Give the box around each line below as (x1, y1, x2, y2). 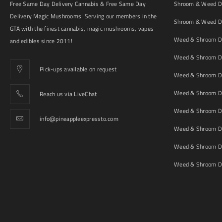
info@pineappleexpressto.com (40, 113, 118, 123)
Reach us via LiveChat (40, 89, 97, 99)
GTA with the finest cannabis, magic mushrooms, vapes (10, 23, 154, 33)
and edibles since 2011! (10, 36, 72, 46)
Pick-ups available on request (40, 64, 117, 74)
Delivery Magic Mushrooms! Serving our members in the (10, 11, 157, 21)
